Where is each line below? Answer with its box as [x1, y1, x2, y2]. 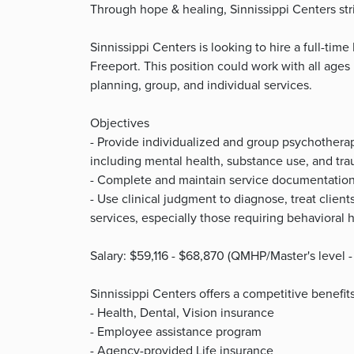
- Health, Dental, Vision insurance [90, 303, 274, 322]
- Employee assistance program [90, 322, 262, 341]
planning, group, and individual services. [90, 76, 312, 94]
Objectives [90, 114, 149, 132]
